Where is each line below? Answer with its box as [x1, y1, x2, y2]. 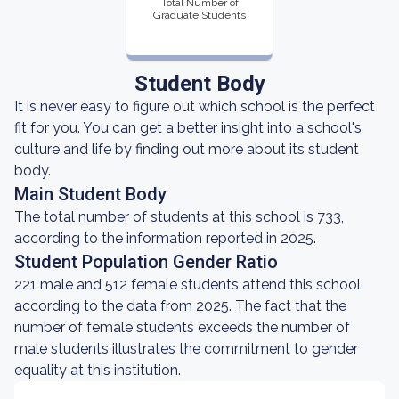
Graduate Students [153, 9, 246, 21]
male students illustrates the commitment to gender [14, 340, 358, 357]
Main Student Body [14, 183, 167, 205]
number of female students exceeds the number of [14, 319, 350, 336]
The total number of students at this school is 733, [14, 208, 344, 225]
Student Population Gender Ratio [14, 251, 278, 273]
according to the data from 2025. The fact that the [14, 297, 346, 314]
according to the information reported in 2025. [14, 230, 316, 247]
